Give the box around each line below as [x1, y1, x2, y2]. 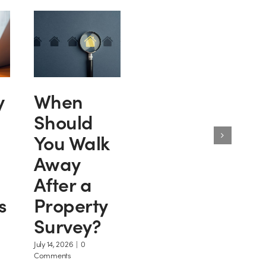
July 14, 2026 [33, 238, 74, 250]
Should [33, 107, 93, 135]
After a [33, 170, 92, 197]
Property [33, 191, 108, 218]
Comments [33, 249, 71, 261]
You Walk [33, 128, 109, 156]
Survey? [33, 211, 102, 239]
